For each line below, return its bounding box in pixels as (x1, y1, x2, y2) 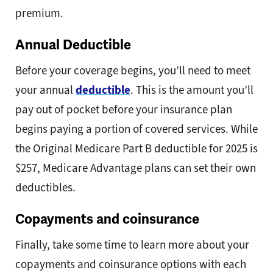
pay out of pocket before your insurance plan (15, 102, 232, 118)
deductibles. (15, 180, 76, 196)
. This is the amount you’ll (130, 82, 253, 98)
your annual (15, 82, 76, 98)
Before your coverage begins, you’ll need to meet (15, 63, 250, 79)
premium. (15, 5, 63, 21)
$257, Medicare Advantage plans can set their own (15, 160, 256, 176)
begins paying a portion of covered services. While (15, 121, 258, 137)
